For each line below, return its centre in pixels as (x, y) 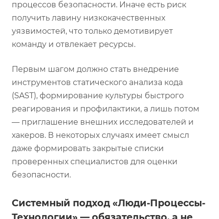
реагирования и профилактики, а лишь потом (106, 109)
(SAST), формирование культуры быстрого (98, 95)
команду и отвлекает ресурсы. (74, 44)
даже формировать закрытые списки (88, 148)
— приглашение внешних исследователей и (103, 122)
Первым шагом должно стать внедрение (95, 69)
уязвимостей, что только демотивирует (92, 31)
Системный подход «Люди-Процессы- (109, 203)
